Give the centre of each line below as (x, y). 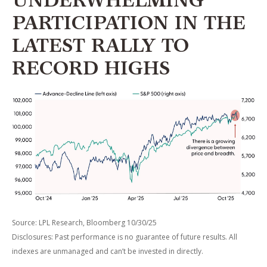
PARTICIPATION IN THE (129, 25)
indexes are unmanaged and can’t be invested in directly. (108, 252)
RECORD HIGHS (91, 71)
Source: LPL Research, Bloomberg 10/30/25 (84, 223)
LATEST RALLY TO (100, 48)
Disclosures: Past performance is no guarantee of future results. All (125, 237)
